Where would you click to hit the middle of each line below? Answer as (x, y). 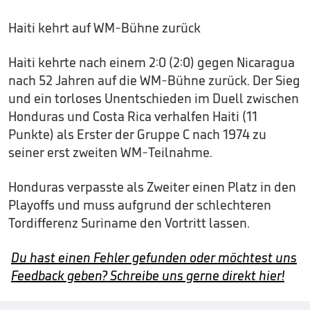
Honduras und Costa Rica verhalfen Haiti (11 (133, 116)
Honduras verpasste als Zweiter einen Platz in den (152, 186)
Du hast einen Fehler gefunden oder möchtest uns (154, 257)
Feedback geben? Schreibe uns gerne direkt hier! (148, 275)
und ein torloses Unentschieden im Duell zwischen (154, 98)
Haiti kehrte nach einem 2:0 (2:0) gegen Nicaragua (152, 62)
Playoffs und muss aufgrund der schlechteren (140, 204)
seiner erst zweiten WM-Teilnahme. (110, 152)
